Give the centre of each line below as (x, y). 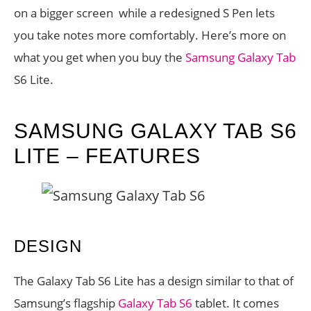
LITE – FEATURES (107, 156)
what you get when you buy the (100, 57)
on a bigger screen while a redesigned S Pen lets (144, 13)
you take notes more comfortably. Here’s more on (150, 35)
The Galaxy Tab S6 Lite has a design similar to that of (154, 281)
